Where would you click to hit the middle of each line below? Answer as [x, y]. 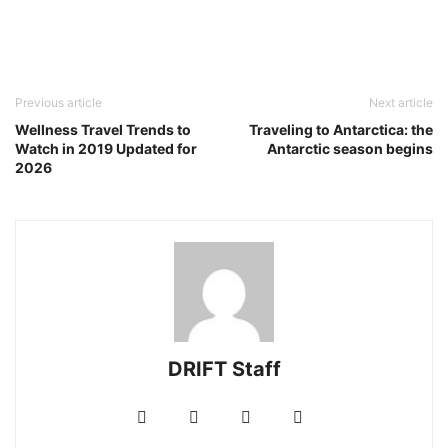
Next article [401, 103]
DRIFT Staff [224, 369]
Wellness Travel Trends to [103, 130]
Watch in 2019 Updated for [106, 149]
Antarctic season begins [350, 149]
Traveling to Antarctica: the [341, 130]
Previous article [58, 103]
